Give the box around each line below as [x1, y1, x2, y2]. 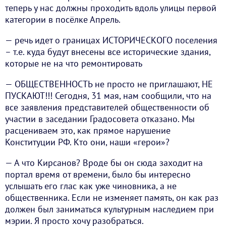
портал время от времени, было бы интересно [5, 168, 191, 181]
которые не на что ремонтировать [5, 58, 142, 70]
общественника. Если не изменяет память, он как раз [5, 192, 218, 204]
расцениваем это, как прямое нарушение [5, 125, 171, 137]
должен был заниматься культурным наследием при [5, 203, 214, 215]
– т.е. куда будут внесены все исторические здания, [5, 46, 210, 58]
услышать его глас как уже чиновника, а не [5, 180, 177, 192]
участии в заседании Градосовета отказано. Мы [5, 113, 195, 125]
